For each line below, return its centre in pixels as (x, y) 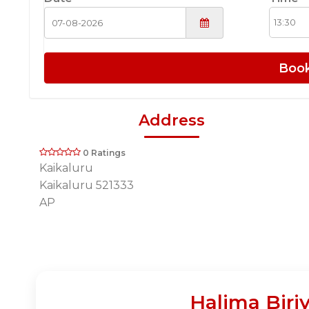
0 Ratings (104, 152)
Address (171, 120)
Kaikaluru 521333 (87, 185)
